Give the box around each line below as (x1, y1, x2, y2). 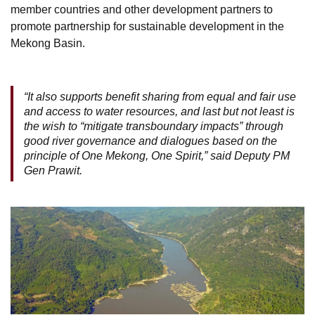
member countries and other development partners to (11, 4, 273, 16)
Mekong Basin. (11, 37, 85, 50)
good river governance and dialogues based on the (24, 135, 277, 148)
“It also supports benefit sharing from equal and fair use (24, 91, 296, 103)
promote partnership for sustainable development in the (11, 20, 284, 33)
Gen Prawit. (24, 165, 82, 177)
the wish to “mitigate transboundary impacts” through (24, 120, 283, 133)
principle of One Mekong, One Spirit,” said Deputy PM (24, 150, 290, 162)
